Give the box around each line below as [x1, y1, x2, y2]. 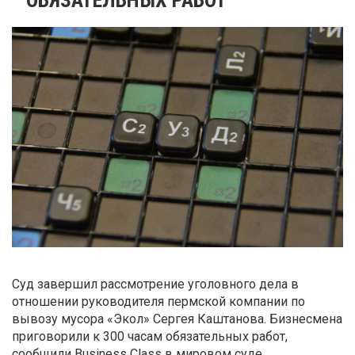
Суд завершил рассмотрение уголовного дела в [12, 277, 299, 292]
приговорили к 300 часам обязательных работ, [12, 329, 288, 345]
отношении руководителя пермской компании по [12, 294, 305, 310]
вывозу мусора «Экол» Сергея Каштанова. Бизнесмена [12, 311, 342, 327]
